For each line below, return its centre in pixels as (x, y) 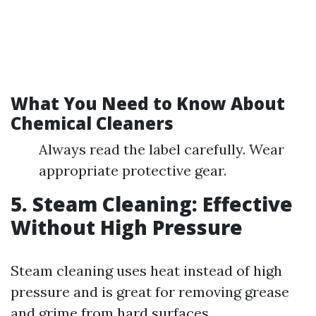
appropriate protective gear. (133, 170)
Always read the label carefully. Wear (162, 149)
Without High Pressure (127, 227)
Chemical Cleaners (92, 123)
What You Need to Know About (148, 103)
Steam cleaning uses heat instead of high (146, 270)
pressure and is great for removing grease (150, 291)
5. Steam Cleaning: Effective (152, 203)
